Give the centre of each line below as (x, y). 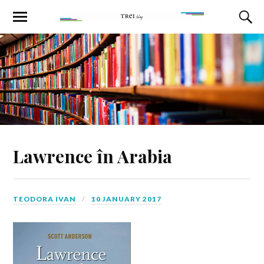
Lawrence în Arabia (93, 156)
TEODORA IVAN (45, 199)
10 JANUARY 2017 (127, 199)
